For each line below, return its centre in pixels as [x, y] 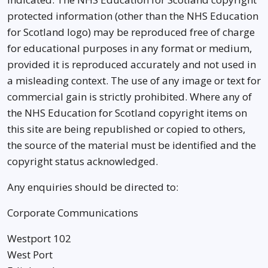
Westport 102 [39, 238]
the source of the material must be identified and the [132, 145]
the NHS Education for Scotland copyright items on [127, 113]
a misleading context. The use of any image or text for [134, 80]
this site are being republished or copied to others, [126, 129]
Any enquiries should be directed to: [93, 187]
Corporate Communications [73, 213]
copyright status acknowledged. [83, 161]
